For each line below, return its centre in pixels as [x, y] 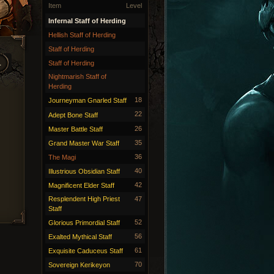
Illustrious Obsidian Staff [84, 171]
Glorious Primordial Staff [84, 223]
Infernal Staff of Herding [87, 21]
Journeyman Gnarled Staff [87, 101]
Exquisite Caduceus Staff [86, 251]
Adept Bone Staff [73, 115]
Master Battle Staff [76, 129]
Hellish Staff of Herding [82, 35]
